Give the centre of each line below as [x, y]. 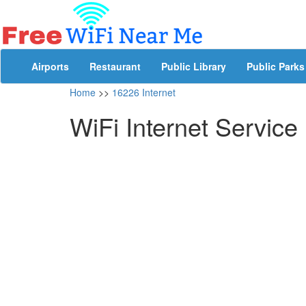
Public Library [194, 66]
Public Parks [276, 66]
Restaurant [115, 66]
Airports [50, 66]
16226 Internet [144, 92]
